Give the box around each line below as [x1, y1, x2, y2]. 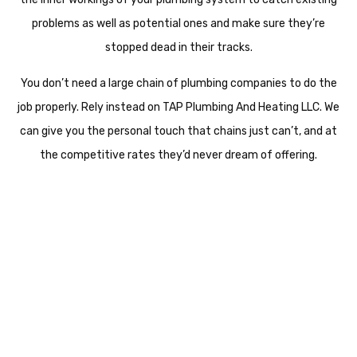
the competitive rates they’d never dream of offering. [40, 147, 317, 162]
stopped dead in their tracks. [104, 40, 253, 54]
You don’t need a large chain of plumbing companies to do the [20, 76, 337, 90]
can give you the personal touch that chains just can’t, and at [20, 124, 337, 138]
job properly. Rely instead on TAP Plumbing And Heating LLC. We [18, 100, 339, 114]
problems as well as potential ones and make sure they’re [32, 16, 325, 30]
